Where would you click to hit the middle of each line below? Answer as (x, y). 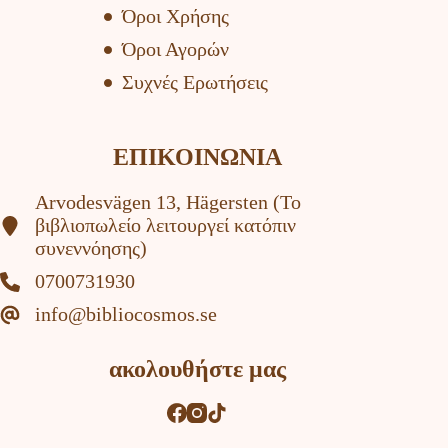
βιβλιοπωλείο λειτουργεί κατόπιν (165, 225)
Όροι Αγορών (176, 49)
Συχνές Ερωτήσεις (195, 82)
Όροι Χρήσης (176, 16)
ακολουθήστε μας (197, 369)
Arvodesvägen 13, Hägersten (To (168, 202)
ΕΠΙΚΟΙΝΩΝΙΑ (197, 157)
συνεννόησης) (91, 248)
